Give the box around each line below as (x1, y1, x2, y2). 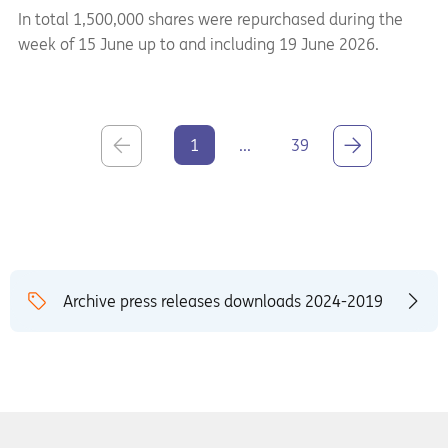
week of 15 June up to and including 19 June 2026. (18, 34, 379, 54)
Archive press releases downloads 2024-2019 (63, 291, 383, 311)
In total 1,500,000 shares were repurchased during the (18, 9, 403, 29)
